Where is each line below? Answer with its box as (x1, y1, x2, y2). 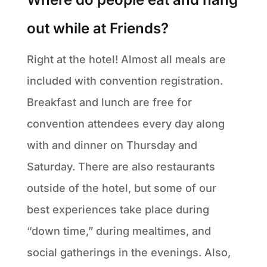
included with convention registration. (26, 74, 223, 87)
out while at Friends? (26, 19, 169, 37)
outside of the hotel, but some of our (26, 181, 216, 194)
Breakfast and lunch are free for (26, 95, 192, 108)
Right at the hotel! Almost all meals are (26, 52, 226, 66)
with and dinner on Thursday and (26, 138, 197, 151)
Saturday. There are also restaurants (26, 160, 215, 173)
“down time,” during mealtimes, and (26, 224, 211, 237)
